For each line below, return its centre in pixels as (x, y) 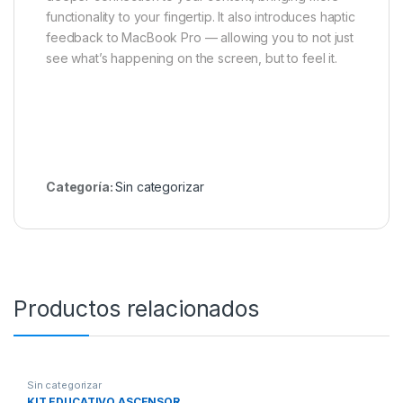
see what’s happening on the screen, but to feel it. (192, 58)
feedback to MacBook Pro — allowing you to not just (200, 38)
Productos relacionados (136, 309)
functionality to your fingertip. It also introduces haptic (201, 17)
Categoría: (81, 187)
